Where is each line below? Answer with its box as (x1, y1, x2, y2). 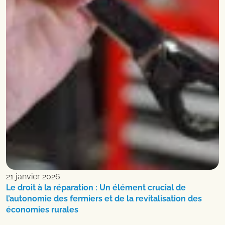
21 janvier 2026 (6, 172, 60, 182)
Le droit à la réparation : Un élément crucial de (6, 183, 186, 193)
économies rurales (6, 205, 78, 215)
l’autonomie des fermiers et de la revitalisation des (6, 194, 202, 204)
